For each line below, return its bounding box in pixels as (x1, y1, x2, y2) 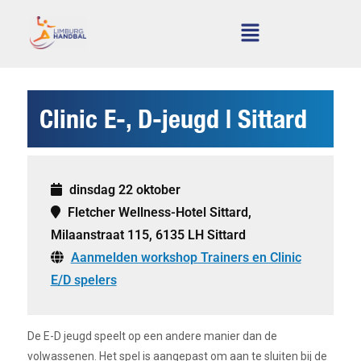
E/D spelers (50, 272, 117, 288)
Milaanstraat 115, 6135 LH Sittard (50, 227, 246, 243)
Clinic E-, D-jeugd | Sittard (39, 103, 307, 135)
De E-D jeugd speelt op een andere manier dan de (27, 330, 277, 343)
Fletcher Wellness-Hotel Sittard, (64, 205, 251, 221)
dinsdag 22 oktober (65, 182, 180, 198)
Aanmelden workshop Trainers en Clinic (70, 250, 301, 266)
